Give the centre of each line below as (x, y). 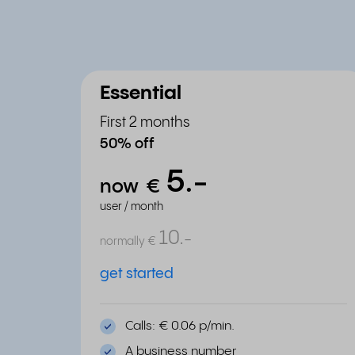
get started (137, 274)
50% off (127, 144)
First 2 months (145, 122)
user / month (132, 207)
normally (122, 242)
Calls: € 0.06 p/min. (180, 326)
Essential (141, 94)
